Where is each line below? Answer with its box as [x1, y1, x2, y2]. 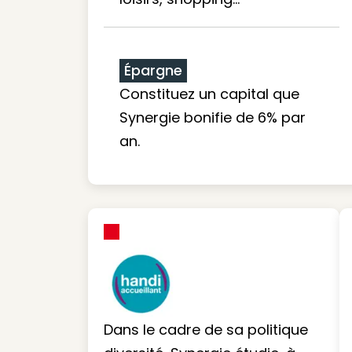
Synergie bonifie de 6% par [119, 108, 306, 127]
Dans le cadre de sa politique [104, 319, 308, 339]
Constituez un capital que [119, 84, 299, 104]
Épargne [124, 60, 182, 80]
